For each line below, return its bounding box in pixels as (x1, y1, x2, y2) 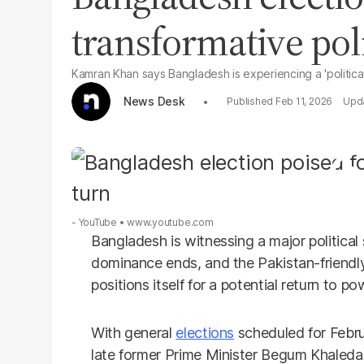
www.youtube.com (127, 216, 214, 228)
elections (175, 324, 235, 341)
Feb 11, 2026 (275, 95, 333, 107)
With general (91, 324, 176, 341)
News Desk (123, 93, 185, 108)
